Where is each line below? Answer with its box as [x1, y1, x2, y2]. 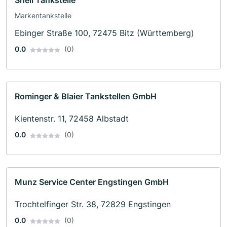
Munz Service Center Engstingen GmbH [15, 177, 169, 187]
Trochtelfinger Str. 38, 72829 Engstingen [15, 199, 171, 210]
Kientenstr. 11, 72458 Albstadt [15, 113, 129, 124]
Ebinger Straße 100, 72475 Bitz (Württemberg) [15, 28, 194, 39]
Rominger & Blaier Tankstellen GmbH [15, 91, 157, 102]
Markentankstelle [15, 11, 71, 20]
